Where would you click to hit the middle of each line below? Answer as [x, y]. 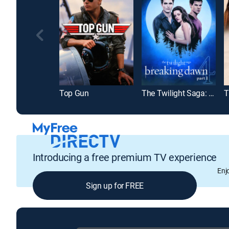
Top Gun [74, 93]
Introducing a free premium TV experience [125, 157]
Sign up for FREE [115, 185]
